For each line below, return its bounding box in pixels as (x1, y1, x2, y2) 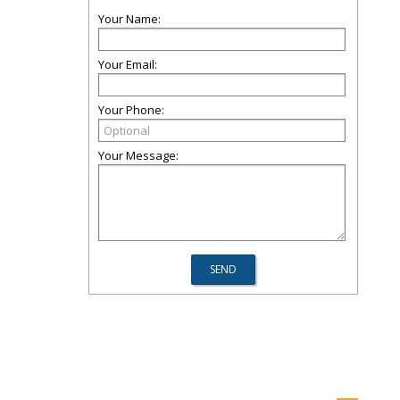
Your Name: (98, 11, 161, 27)
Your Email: (98, 56, 157, 72)
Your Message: (98, 147, 179, 163)
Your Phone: (98, 102, 164, 118)
